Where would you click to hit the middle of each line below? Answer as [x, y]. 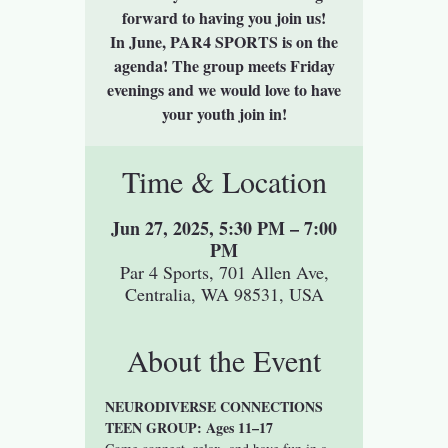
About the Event [224, 359]
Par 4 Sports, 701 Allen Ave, [224, 271]
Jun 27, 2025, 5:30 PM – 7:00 [224, 227]
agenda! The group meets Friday [224, 65]
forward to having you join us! [224, 17]
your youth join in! [224, 113]
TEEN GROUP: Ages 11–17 [189, 427]
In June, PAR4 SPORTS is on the [224, 41]
